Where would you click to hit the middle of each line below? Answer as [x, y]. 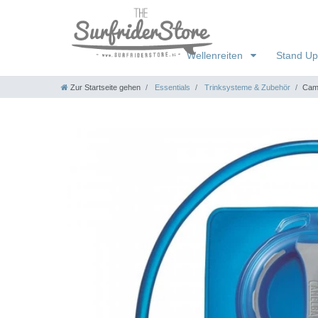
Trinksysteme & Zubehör [246, 87]
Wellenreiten [216, 55]
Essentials [171, 87]
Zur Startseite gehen [105, 87]
